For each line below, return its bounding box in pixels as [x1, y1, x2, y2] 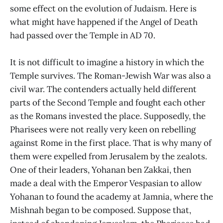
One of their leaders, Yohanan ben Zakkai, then [10, 164, 191, 176]
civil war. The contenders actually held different [10, 84, 197, 95]
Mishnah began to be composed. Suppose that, [10, 205, 191, 216]
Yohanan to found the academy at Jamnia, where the [10, 191, 213, 203]
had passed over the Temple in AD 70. [10, 30, 155, 41]
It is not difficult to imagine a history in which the [10, 57, 204, 68]
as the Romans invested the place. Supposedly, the [10, 111, 206, 122]
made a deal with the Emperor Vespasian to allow [10, 178, 202, 189]
